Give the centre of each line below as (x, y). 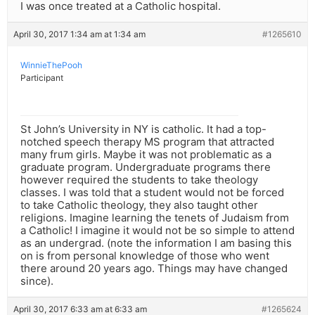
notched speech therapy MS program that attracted (147, 142)
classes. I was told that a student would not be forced (152, 193)
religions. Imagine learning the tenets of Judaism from (155, 218)
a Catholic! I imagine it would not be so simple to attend (157, 231)
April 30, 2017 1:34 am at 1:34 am (79, 34)
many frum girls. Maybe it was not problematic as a (146, 155)
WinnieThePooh (51, 65)
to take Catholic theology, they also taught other (139, 205)
